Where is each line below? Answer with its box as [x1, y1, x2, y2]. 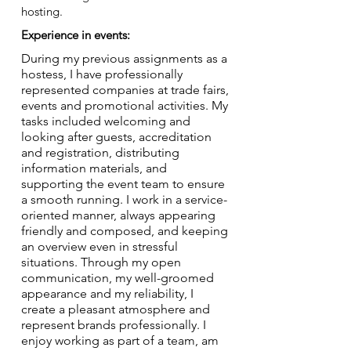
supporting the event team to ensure [21, 176, 225, 191]
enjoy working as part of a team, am [21, 333, 219, 348]
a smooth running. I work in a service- [21, 192, 227, 207]
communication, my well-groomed [21, 270, 214, 285]
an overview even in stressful [21, 239, 178, 254]
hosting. [21, 4, 63, 19]
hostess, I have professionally [21, 67, 183, 81]
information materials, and [21, 161, 167, 175]
